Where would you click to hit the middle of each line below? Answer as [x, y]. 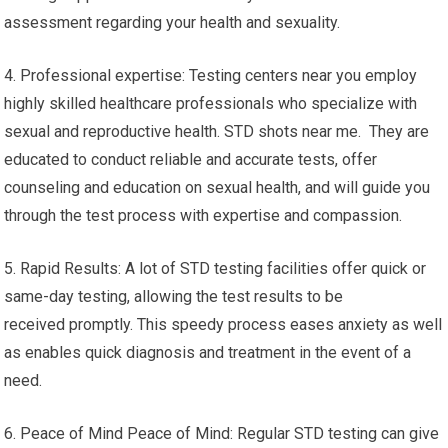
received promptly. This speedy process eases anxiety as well [223, 324]
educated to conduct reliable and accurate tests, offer [191, 159]
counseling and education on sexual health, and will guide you [217, 187]
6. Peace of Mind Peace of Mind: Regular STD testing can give [222, 433]
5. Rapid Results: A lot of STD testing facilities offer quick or [215, 268]
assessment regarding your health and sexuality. [172, 22]
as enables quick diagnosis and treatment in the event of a [208, 352]
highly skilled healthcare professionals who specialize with [211, 103]
